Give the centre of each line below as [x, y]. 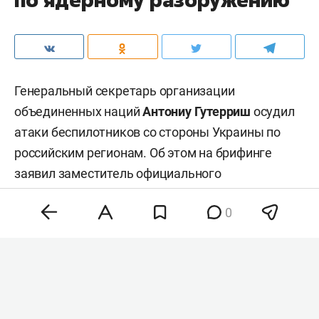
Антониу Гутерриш [197, 111]
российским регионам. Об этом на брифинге [143, 152]
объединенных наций [79, 111]
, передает [115, 214]
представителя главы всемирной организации [151, 194]
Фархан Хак [49, 214]
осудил [273, 111]
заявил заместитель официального [118, 173]
